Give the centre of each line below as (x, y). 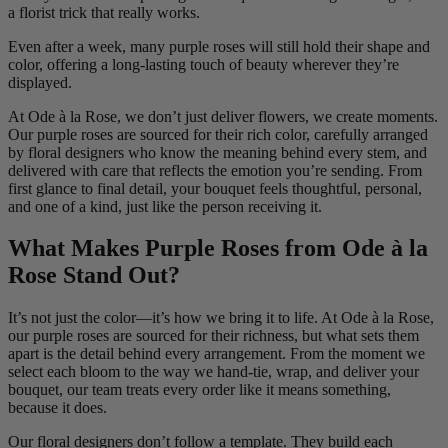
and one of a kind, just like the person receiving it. (165, 206)
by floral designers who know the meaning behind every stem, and (217, 152)
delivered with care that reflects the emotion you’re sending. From (215, 170)
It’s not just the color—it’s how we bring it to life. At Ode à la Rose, (221, 318)
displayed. (40, 82)
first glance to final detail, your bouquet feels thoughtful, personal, (215, 188)
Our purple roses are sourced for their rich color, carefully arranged (218, 134)
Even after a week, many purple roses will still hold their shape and (219, 46)
